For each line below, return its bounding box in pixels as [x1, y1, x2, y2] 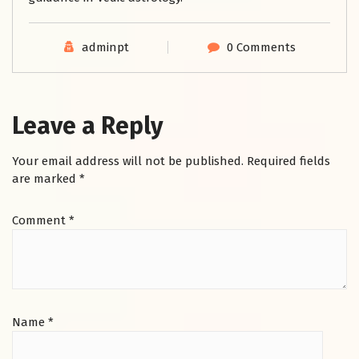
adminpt [81, 40, 129, 55]
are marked [12, 171, 79, 187]
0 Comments [226, 40, 296, 55]
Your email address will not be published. [12, 154, 244, 169]
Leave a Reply [12, 111, 163, 141]
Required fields [247, 154, 330, 169]
